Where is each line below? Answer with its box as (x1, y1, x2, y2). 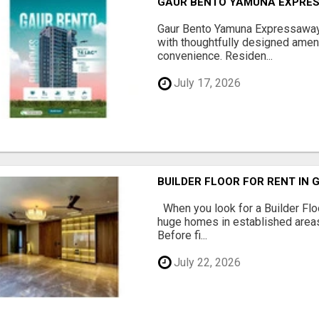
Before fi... (157, 228, 208, 242)
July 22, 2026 (171, 256, 241, 270)
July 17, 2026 (171, 76, 241, 90)
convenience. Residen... (157, 48, 273, 63)
